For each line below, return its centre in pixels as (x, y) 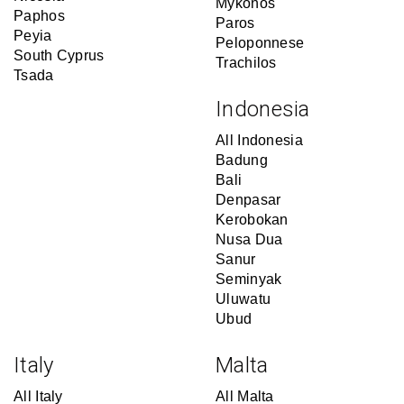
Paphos (39, 16)
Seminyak (249, 279)
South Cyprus (59, 55)
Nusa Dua (249, 239)
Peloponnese (260, 43)
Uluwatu (243, 299)
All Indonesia (259, 140)
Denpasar (248, 200)
